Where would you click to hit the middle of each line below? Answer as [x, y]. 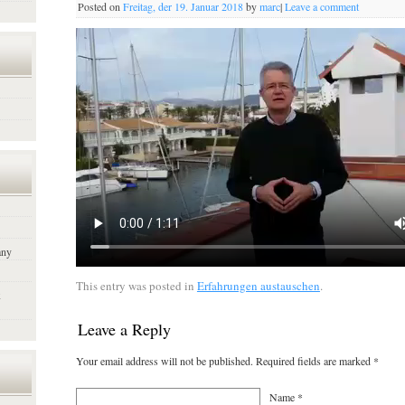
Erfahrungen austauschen [258, 285]
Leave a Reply [124, 329]
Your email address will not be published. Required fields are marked [224, 360]
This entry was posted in [136, 285]
